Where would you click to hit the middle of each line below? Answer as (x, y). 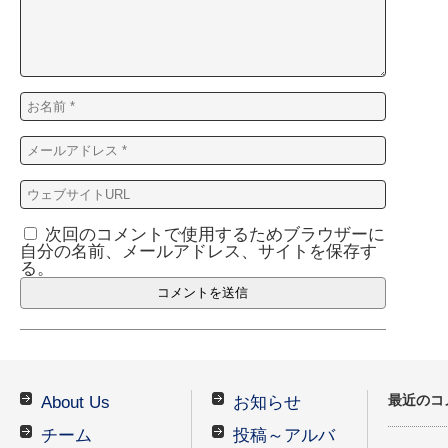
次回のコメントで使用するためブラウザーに (215, 234)
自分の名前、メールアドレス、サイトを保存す (198, 251)
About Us (75, 402)
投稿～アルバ (283, 435)
